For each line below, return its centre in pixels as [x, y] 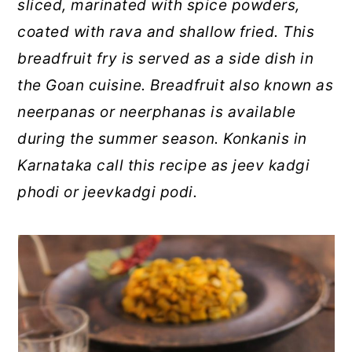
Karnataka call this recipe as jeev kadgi [164, 166]
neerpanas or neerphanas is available [157, 112]
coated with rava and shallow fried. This [166, 32]
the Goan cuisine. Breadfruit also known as [176, 86]
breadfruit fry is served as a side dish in [166, 59]
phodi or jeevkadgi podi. [108, 192]
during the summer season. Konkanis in [162, 139]
